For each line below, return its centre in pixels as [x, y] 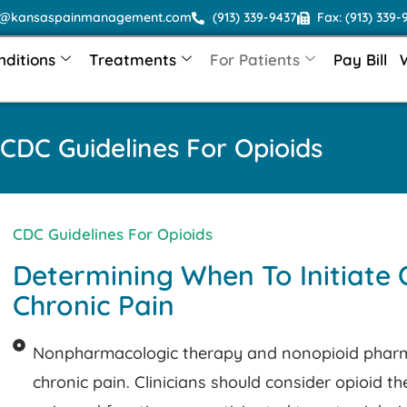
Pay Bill [360, 59]
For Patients [254, 59]
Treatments [132, 59]
